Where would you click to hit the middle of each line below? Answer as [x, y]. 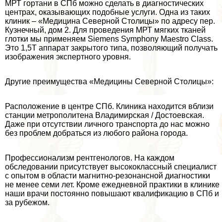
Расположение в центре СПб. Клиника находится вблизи [109, 107]
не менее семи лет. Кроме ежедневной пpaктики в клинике [112, 185]
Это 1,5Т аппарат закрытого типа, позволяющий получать [111, 48]
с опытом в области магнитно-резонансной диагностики [108, 176]
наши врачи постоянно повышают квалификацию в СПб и [112, 194]
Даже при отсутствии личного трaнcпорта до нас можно [107, 124]
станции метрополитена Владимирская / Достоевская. [105, 115]
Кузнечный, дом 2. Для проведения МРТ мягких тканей [105, 30]
